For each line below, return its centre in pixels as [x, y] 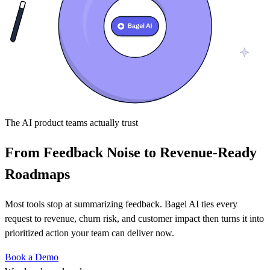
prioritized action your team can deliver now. [89, 233]
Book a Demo [32, 257]
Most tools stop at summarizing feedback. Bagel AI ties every [121, 204]
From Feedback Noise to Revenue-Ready [131, 153]
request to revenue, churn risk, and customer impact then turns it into [134, 219]
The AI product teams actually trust [71, 122]
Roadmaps [37, 174]
